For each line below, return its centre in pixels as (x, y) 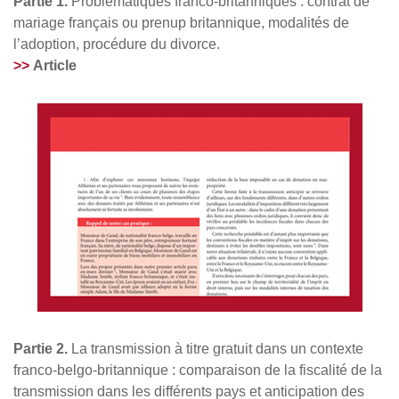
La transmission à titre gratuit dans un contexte (216, 349)
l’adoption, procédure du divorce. (117, 45)
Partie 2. (41, 349)
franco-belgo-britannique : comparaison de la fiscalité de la (198, 370)
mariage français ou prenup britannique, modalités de (181, 23)
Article (55, 66)
